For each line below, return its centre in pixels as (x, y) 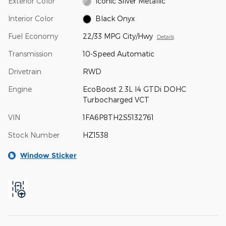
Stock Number (34, 135)
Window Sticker (48, 155)
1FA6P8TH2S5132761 (118, 117)
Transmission (30, 53)
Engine (20, 89)
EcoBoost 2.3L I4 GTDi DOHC (134, 89)
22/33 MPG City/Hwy (118, 36)
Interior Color (31, 18)
